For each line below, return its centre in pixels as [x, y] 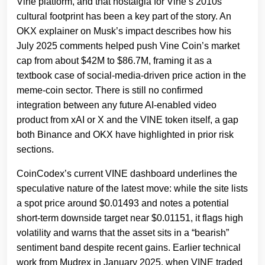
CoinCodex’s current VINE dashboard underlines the [127, 174]
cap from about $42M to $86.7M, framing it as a [114, 61]
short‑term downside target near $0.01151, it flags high [130, 218]
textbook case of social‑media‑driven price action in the [131, 76]
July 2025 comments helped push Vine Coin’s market [128, 46]
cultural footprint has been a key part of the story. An [124, 17]
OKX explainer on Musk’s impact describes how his [124, 31]
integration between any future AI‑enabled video [117, 105]
